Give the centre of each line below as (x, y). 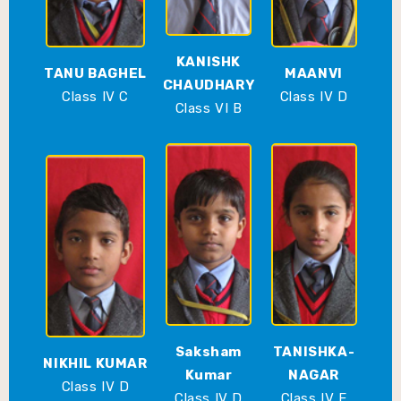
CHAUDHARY (209, 85)
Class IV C (95, 97)
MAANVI (314, 74)
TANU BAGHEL (95, 74)
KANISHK (209, 62)
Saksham (209, 352)
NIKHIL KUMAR (95, 364)
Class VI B (209, 109)
